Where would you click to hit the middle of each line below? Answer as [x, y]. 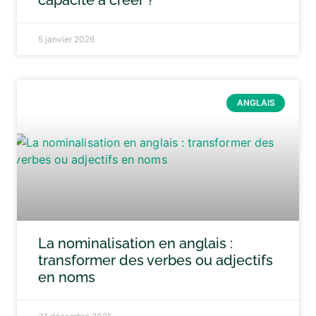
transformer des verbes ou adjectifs [156, 260]
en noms [67, 277]
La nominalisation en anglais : [135, 243]
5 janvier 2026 [66, 39]
